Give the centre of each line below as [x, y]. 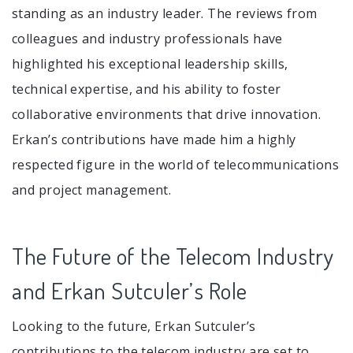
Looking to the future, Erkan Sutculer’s [134, 327]
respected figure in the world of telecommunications [175, 165]
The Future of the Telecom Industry [173, 256]
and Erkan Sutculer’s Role [130, 291]
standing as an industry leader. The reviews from [165, 14]
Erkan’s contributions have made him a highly [154, 140]
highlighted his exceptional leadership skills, [150, 64]
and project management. [92, 190]
